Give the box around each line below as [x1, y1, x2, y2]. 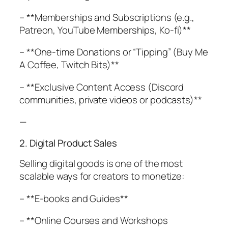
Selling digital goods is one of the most [19, 157, 183, 170]
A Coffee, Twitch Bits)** [19, 58, 119, 72]
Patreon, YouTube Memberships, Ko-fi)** [19, 23, 191, 37]
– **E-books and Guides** [19, 191, 128, 205]
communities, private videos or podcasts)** [19, 93, 202, 106]
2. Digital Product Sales [19, 136, 117, 150]
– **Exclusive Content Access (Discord [19, 80, 184, 94]
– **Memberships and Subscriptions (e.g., [19, 10, 194, 24]
